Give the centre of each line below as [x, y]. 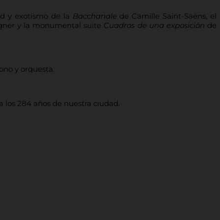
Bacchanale [95, 16]
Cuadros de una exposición [154, 25]
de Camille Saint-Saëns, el [166, 16]
